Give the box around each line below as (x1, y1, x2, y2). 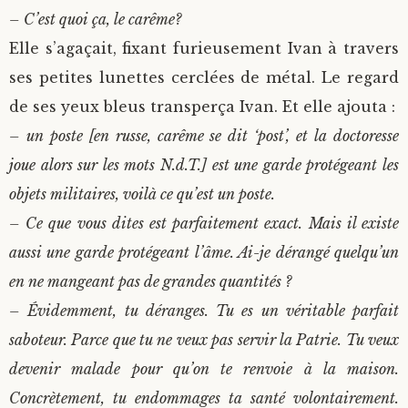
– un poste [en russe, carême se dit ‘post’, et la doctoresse (9, 127, 399, 146)
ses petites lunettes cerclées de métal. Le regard (9, 68, 399, 87)
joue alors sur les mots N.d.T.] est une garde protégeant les (9, 156, 399, 175)
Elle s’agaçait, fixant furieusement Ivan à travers (9, 39, 399, 58)
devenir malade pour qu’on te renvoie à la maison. (9, 360, 399, 379)
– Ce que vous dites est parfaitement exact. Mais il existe (9, 214, 399, 233)
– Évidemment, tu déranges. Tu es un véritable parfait (9, 301, 399, 321)
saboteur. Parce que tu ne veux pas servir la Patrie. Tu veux (9, 331, 399, 350)
